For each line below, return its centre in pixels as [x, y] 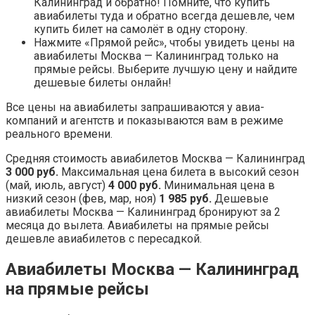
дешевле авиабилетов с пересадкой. [104, 239]
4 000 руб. [135, 186]
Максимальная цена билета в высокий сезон [179, 172]
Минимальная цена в [218, 186]
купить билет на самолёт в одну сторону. [141, 30]
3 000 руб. [32, 172]
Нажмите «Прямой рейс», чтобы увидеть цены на [164, 43]
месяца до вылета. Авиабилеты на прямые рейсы [137, 226]
